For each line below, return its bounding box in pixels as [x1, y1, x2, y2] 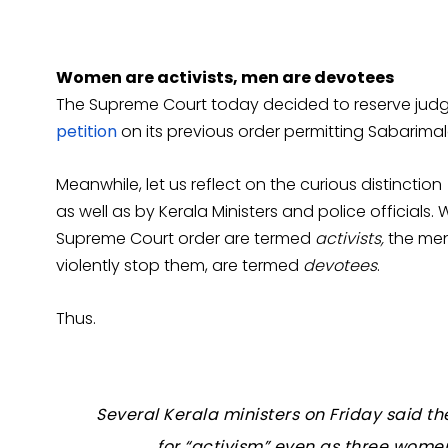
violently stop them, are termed [56, 253, 303, 277]
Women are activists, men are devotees [56, 65, 394, 89]
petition [56, 119, 117, 143]
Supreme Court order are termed [56, 226, 315, 250]
